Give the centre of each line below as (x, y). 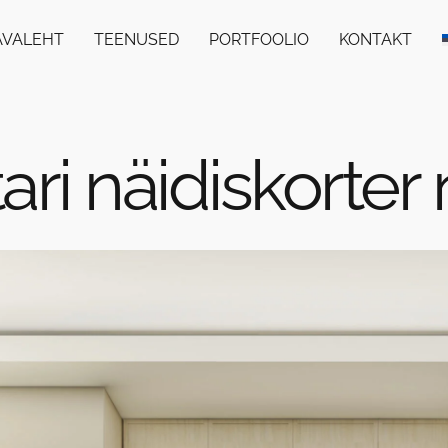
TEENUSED (136, 39)
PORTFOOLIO (258, 39)
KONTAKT (375, 39)
